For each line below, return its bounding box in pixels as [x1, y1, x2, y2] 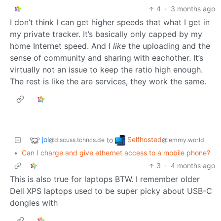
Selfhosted [127, 135, 162, 144]
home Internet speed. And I [10, 40, 113, 51]
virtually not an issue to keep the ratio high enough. [10, 64, 203, 74]
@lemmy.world [162, 136, 204, 144]
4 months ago [171, 161, 215, 170]
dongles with [10, 197, 58, 208]
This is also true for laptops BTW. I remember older [10, 174, 200, 184]
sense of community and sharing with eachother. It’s [10, 52, 203, 63]
